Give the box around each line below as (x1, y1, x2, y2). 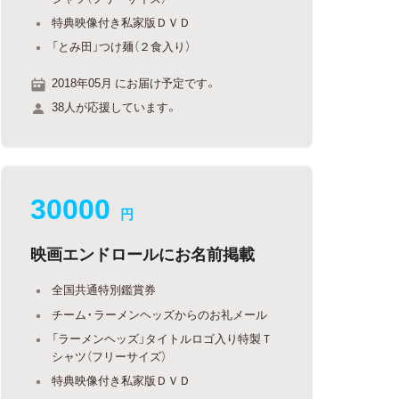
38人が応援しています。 (52, 98, 178, 115)
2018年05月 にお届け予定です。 (52, 73, 217, 91)
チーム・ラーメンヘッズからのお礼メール (52, 305, 268, 322)
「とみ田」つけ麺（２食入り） (52, 37, 191, 54)
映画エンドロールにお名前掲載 (30, 241, 256, 265)
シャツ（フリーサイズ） (52, 347, 167, 364)
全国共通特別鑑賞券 (52, 281, 157, 297)
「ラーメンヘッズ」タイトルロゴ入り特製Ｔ (52, 330, 273, 346)
